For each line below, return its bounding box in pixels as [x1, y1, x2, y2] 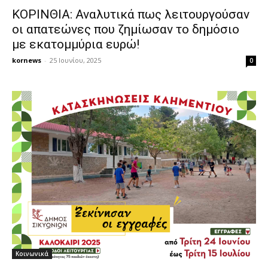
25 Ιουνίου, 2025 [50, 56, 101, 65]
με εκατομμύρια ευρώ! [12, 37, 139, 52]
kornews [12, 56, 41, 65]
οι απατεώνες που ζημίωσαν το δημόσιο [12, 22, 239, 37]
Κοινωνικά [16, 249, 48, 258]
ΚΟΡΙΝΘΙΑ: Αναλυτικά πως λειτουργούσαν [12, 7, 249, 22]
